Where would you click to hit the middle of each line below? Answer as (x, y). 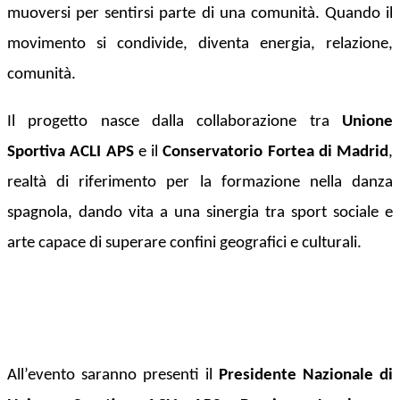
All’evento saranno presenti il (113, 375)
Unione (367, 121)
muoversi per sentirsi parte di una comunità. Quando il (200, 13)
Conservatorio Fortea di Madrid (275, 152)
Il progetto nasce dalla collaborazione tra (175, 121)
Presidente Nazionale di (306, 375)
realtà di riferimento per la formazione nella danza (200, 182)
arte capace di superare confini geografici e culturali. (184, 243)
